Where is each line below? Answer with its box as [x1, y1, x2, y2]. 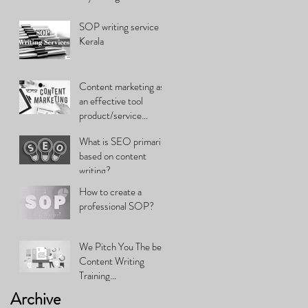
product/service [79, 107, 142, 123]
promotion [79, 122, 120, 137]
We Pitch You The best [79, 239, 169, 254]
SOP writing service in [79, 19, 168, 34]
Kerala [79, 33, 104, 49]
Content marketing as [79, 78, 164, 94]
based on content [79, 148, 146, 164]
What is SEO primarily [79, 133, 168, 149]
